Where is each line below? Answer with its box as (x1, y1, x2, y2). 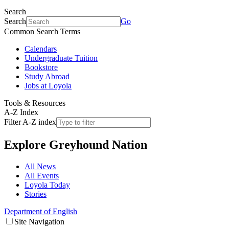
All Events (25, 171, 59, 180)
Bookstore (25, 63, 58, 72)
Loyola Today (25, 180, 70, 189)
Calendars (25, 44, 57, 53)
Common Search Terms (4, 27, 80, 36)
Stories (25, 189, 47, 198)
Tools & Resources (4, 99, 65, 107)
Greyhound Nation (49, 138, 147, 151)
